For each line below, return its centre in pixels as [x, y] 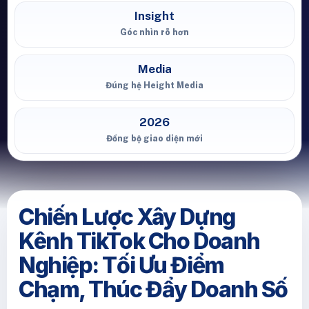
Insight [154, 16]
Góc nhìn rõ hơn [154, 32]
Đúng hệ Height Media [154, 85]
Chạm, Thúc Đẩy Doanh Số [153, 289]
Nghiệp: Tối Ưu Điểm [121, 265]
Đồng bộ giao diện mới [154, 138]
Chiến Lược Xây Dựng [127, 217]
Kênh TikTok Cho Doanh [139, 241]
